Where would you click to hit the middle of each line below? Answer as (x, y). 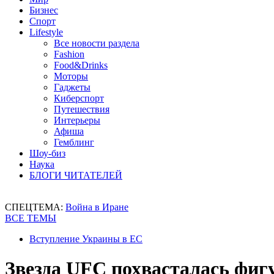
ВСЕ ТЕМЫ (31, 218)
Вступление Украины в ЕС (86, 239)
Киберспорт (79, 98)
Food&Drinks (81, 65)
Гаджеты (72, 87)
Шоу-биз (47, 153)
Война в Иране (97, 207)
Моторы (71, 76)
